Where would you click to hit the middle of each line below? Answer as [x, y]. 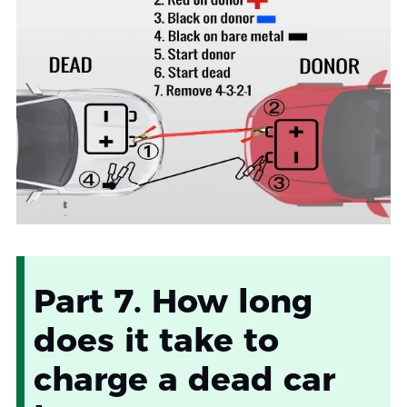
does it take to [156, 340]
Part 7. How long [173, 301]
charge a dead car [184, 379]
